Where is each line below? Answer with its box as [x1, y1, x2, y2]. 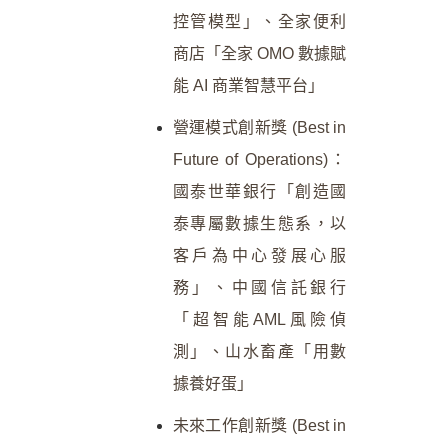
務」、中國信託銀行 [172, 278, 346, 296]
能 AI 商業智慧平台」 [172, 76, 324, 94]
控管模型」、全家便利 [172, 12, 346, 30]
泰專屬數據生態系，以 [172, 214, 346, 232]
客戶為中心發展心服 [172, 246, 346, 264]
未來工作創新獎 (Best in [172, 416, 346, 434]
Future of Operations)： [172, 150, 346, 168]
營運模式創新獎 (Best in [172, 118, 346, 136]
